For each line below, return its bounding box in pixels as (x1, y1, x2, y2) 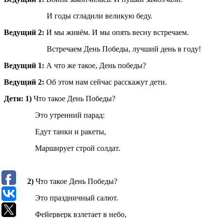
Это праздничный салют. (4, 194, 118, 202)
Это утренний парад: (4, 111, 105, 120)
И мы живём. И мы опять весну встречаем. (46, 28, 189, 37)
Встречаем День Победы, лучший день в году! (4, 45, 201, 54)
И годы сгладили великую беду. (4, 12, 152, 20)
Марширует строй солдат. (4, 144, 120, 153)
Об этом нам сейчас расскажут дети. (46, 78, 167, 87)
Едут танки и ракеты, (4, 127, 106, 136)
